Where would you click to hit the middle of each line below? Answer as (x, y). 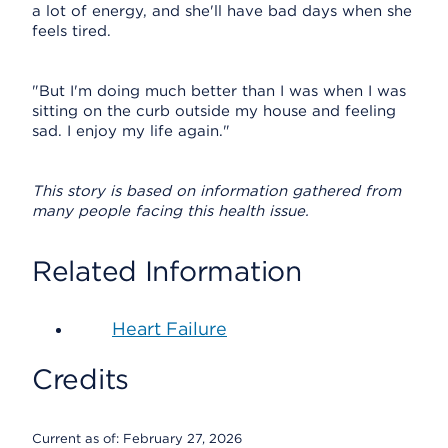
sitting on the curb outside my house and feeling (214, 111)
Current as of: (77, 438)
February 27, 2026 (182, 438)
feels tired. (71, 31)
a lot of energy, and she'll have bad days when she (222, 11)
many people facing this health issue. (170, 211)
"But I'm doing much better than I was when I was (219, 91)
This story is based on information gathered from (216, 191)
